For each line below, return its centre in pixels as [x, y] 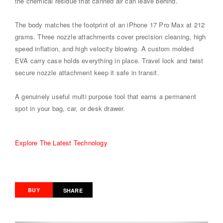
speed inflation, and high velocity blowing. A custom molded [104, 48]
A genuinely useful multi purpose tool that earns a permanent [106, 96]
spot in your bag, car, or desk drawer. [70, 108]
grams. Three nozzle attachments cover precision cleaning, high [111, 36]
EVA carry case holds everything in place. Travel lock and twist [109, 60]
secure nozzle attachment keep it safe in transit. [87, 72]
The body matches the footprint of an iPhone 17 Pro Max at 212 [110, 24]
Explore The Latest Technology [61, 142]
